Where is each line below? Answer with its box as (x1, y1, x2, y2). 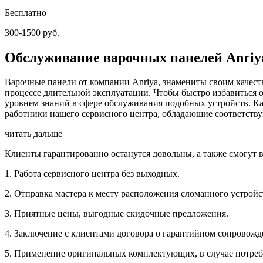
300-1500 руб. (5, 27, 59, 38)
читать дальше (5, 129, 62, 139)
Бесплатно (5, 7, 46, 18)
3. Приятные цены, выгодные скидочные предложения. (5, 208, 228, 219)
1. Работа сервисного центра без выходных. (5, 168, 180, 179)
